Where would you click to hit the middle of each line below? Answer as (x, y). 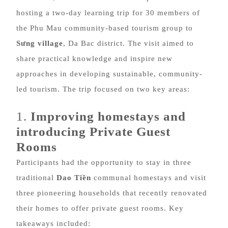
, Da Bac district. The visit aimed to (129, 43)
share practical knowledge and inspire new (94, 59)
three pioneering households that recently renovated (112, 193)
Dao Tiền (74, 178)
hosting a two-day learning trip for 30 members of (108, 13)
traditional (36, 178)
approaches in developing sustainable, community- (109, 74)
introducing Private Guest (93, 132)
